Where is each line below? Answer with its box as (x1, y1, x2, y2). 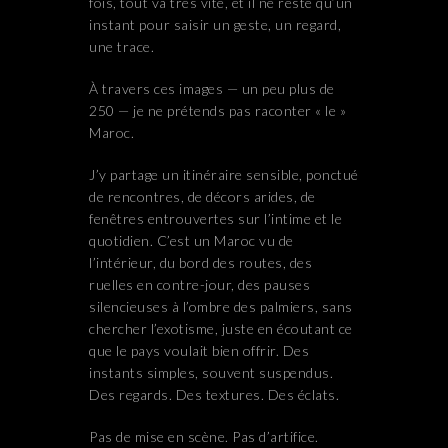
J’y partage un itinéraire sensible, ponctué (89, 166, 359, 184)
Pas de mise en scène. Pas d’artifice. (89, 428, 319, 446)
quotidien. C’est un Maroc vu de (89, 232, 294, 250)
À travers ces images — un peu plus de (89, 80, 335, 98)
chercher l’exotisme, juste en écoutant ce (89, 320, 353, 338)
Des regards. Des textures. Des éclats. (89, 386, 339, 404)
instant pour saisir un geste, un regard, (89, 16, 341, 34)
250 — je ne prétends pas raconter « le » (89, 102, 346, 120)
